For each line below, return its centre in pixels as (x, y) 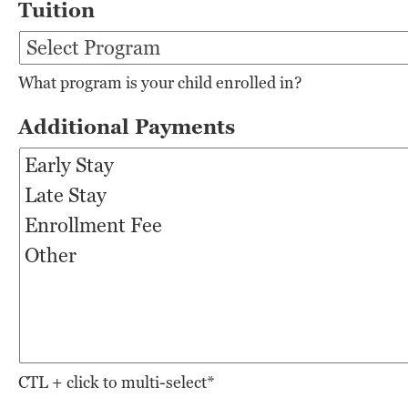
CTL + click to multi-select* (116, 382)
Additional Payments (127, 127)
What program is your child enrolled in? (160, 83)
